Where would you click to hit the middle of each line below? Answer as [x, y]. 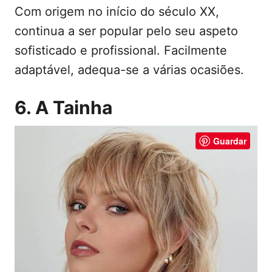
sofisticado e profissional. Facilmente [121, 50]
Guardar [230, 141]
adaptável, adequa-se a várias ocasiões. [129, 70]
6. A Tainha [63, 107]
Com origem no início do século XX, [117, 11]
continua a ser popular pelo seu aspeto [126, 31]
